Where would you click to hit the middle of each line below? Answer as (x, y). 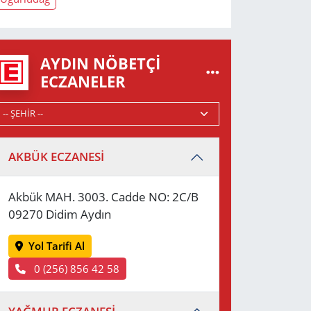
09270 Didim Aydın (60, 215)
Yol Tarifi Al (57, 246)
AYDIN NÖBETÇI (101, 64)
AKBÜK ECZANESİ (57, 157)
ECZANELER (83, 82)
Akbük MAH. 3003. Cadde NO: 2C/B (104, 197)
